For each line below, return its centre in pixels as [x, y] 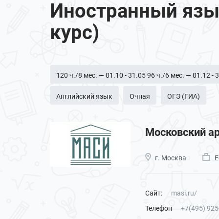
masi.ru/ [184, 193]
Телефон [159, 208]
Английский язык [84, 96]
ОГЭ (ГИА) [184, 96]
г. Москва [171, 158]
